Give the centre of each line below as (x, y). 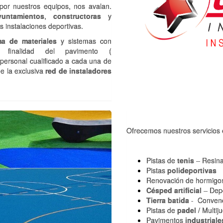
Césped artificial (174, 190)
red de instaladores (79, 71)
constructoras (77, 16)
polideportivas (192, 170)
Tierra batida (168, 200)
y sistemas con (84, 41)
